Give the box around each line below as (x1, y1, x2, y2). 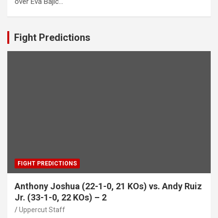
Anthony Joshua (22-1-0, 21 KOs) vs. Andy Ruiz (15, 181, 202, 192)
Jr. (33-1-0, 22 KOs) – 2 (15, 192, 107, 203)
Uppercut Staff (19, 206, 65, 214)
